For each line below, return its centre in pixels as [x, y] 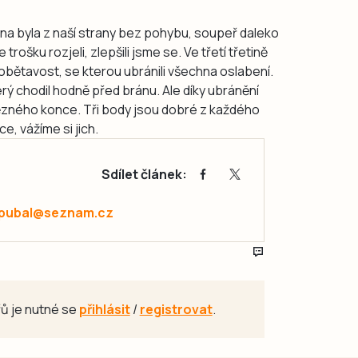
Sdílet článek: [145, 174]
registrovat [176, 309]
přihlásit [104, 309]
